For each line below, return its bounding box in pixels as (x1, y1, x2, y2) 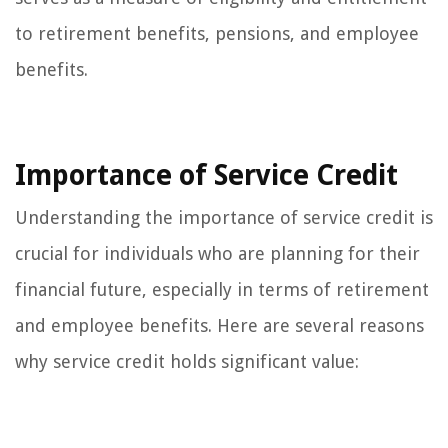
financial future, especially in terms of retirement (15, 278, 429, 300)
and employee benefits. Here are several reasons (15, 314, 424, 336)
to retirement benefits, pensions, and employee (15, 22, 419, 44)
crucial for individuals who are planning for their (15, 242, 420, 264)
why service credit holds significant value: (15, 350, 359, 372)
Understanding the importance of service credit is (15, 206, 433, 228)
